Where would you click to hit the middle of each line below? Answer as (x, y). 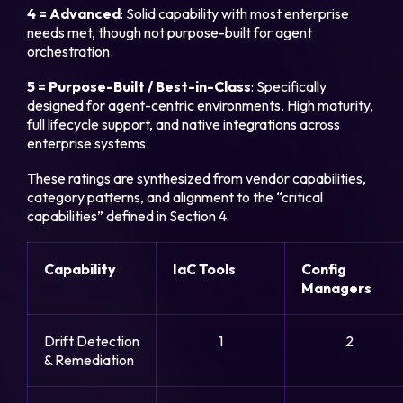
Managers (337, 288)
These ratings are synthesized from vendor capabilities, (197, 179)
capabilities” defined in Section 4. (129, 216)
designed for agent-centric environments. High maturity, (201, 106)
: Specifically (289, 87)
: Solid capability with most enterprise (235, 14)
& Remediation (90, 360)
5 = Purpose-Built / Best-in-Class (139, 87)
